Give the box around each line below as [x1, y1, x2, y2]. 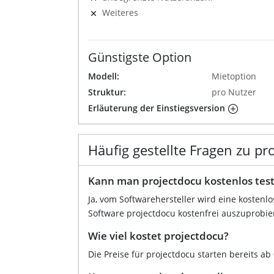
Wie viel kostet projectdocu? [88, 228, 229, 243]
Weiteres [102, 6, 138, 18]
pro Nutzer [211, 86, 256, 98]
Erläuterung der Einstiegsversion [88, 102, 225, 114]
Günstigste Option [88, 48, 191, 65]
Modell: [88, 70, 119, 82]
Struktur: [88, 86, 126, 98]
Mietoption [211, 70, 256, 82]
